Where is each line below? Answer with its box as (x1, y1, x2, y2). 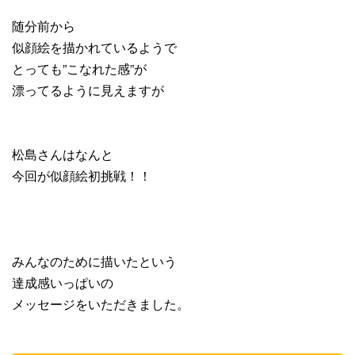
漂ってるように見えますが (12, 81, 164, 100)
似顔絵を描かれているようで (12, 38, 177, 57)
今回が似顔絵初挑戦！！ (12, 166, 151, 185)
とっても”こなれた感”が (12, 59, 147, 78)
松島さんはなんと (12, 145, 113, 164)
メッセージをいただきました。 (12, 295, 189, 314)
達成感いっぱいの (12, 273, 113, 292)
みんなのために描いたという (12, 252, 177, 271)
